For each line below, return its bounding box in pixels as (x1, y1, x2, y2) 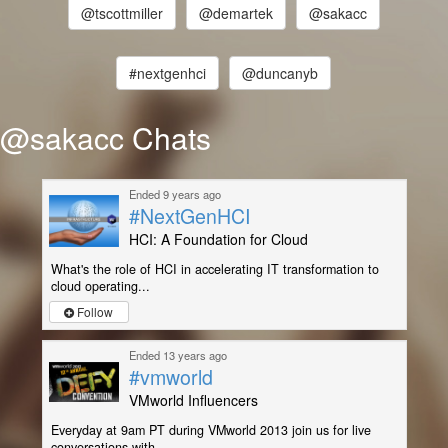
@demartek (198, 3, 273, 24)
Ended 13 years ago (128, 347, 227, 364)
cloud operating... (50, 277, 150, 295)
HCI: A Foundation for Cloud (128, 229, 308, 249)
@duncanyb (242, 63, 319, 84)
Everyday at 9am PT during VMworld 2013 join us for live (50, 421, 371, 440)
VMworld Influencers (128, 390, 258, 411)
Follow (74, 303, 113, 321)
